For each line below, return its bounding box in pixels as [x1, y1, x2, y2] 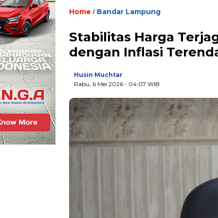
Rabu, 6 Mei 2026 [74, 80, 125, 88]
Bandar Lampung [97, 7, 161, 17]
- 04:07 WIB [125, 80, 160, 88]
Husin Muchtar [74, 71, 123, 79]
